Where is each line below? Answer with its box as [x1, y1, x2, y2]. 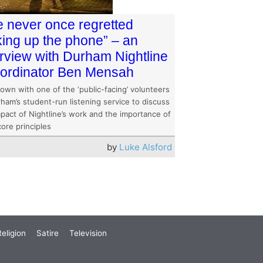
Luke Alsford [119, 141, 172, 153]
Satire [36, 228, 59, 238]
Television [69, 228, 107, 238]
